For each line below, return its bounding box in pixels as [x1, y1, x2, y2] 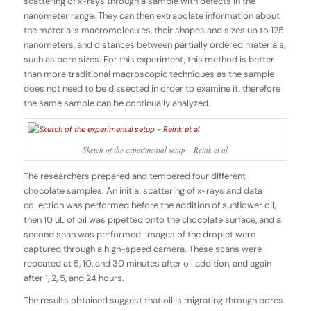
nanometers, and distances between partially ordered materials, [23, 39, 285, 51]
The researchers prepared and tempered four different [23, 170, 246, 183]
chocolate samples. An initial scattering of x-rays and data [23, 185, 262, 197]
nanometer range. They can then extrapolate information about [23, 10, 280, 22]
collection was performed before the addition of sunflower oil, [23, 199, 276, 212]
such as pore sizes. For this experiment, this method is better [23, 53, 274, 66]
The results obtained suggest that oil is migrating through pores [23, 294, 283, 307]
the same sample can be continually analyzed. [23, 97, 210, 110]
